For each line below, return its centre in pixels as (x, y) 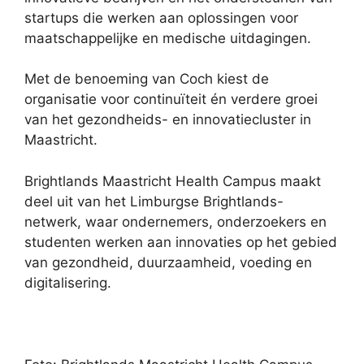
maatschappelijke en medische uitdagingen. (168, 38)
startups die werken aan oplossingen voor (161, 17)
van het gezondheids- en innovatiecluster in (168, 120)
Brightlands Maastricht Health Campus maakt (173, 181)
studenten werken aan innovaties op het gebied (181, 242)
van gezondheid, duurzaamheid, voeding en (168, 262)
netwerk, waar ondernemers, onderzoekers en (175, 221)
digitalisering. (68, 282)
